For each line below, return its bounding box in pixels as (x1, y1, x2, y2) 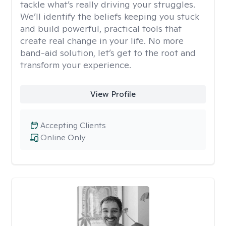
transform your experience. (20, 59, 131, 71)
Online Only (40, 132, 85, 143)
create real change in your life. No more (20, 35, 184, 46)
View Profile (90, 89, 136, 99)
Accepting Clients (40, 120, 106, 131)
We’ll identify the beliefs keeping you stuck (20, 11, 199, 22)
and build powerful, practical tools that (20, 23, 182, 34)
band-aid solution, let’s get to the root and (20, 47, 196, 59)
